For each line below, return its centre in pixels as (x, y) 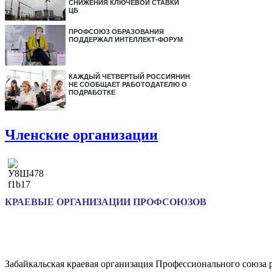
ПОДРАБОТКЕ (92, 92)
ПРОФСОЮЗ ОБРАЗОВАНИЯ (116, 32)
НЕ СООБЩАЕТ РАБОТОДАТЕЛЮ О (128, 84)
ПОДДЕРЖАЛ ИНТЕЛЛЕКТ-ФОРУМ (126, 39)
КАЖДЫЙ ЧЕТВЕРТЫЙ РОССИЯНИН (129, 76)
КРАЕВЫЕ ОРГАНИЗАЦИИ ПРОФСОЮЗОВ (106, 202)
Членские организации (81, 134)
